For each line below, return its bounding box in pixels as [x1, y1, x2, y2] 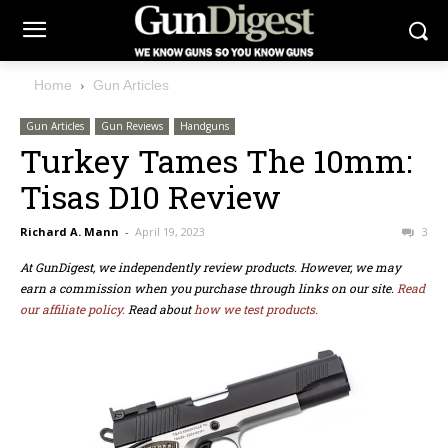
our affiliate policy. [20, 301, 125, 318]
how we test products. [194, 301, 318, 318]
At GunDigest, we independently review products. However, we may [20, 259, 401, 276]
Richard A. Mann [20, 224, 119, 240]
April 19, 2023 [135, 224, 205, 240]
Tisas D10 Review [20, 175, 281, 219]
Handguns [180, 119, 229, 134]
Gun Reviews [101, 119, 163, 134]
